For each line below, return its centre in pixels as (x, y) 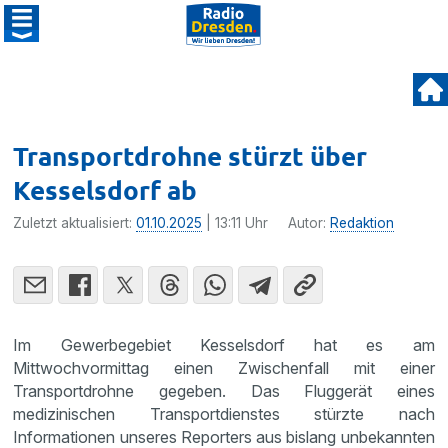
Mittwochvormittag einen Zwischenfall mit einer (224, 368)
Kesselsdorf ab (105, 189)
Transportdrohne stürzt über (190, 155)
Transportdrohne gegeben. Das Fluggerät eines (224, 391)
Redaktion (362, 223)
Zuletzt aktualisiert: (75, 223)
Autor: (309, 223)
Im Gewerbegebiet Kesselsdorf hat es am (224, 345)
